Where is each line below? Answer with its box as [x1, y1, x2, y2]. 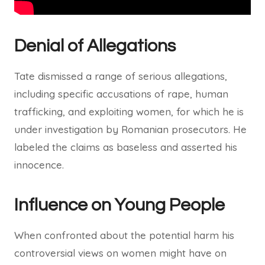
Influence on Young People [14, 196, 225, 214]
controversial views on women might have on [14, 247, 227, 259]
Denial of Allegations [14, 37, 176, 55]
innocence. [14, 159, 64, 171]
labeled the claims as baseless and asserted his [14, 141, 237, 153]
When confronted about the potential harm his [14, 229, 234, 241]
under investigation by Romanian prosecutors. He [14, 123, 247, 135]
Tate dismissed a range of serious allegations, [14, 70, 227, 82]
